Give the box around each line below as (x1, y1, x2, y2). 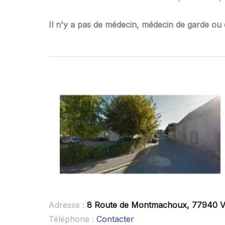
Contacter (96, 213, 134, 224)
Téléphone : (49, 213, 96, 224)
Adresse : (49, 199, 87, 210)
